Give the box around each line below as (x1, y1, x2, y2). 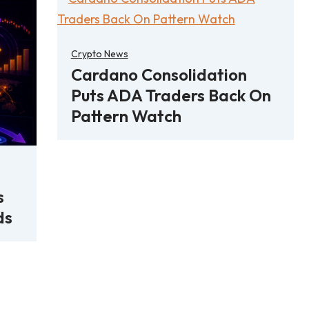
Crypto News (70, 47, 128, 60)
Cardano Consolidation (70, 63, 247, 85)
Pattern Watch (70, 105, 181, 126)
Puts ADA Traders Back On (70, 84, 271, 106)
